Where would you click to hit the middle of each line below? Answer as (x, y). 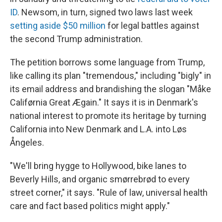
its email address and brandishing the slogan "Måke (111, 89)
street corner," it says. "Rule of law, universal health (109, 193)
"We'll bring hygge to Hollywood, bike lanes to (98, 166)
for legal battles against (152, 26)
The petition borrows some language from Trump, (107, 62)
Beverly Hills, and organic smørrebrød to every (100, 179)
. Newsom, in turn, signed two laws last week (105, 12)
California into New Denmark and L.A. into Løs (98, 129)
